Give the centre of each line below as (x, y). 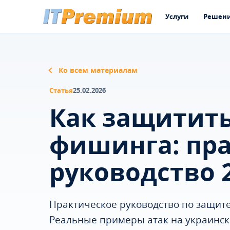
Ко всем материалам (98, 70)
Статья (61, 90)
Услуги (177, 16)
